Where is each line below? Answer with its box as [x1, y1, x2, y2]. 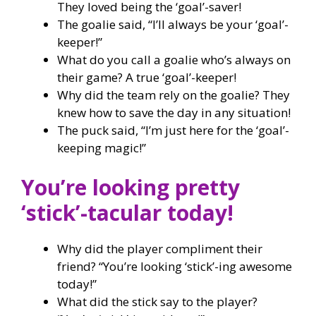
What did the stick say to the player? [57, 293, 257, 310]
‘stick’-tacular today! [21, 197, 233, 227]
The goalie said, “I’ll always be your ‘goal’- [57, 16, 288, 32]
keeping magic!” [57, 140, 146, 156]
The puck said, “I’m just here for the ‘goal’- [57, 122, 289, 138]
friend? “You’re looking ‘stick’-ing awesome [57, 257, 292, 274]
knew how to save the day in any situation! [57, 104, 291, 121]
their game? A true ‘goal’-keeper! [57, 69, 236, 85]
